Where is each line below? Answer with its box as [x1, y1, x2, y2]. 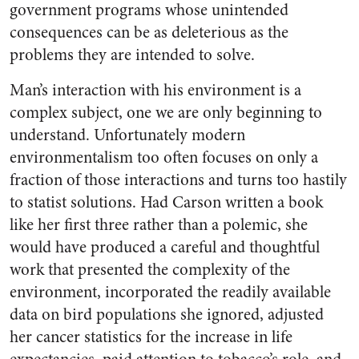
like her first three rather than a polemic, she [10, 213, 308, 236]
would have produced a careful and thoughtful [10, 236, 320, 259]
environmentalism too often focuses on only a [10, 146, 318, 169]
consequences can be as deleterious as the [10, 21, 288, 44]
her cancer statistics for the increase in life [10, 325, 292, 349]
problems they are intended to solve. [10, 43, 255, 67]
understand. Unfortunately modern [10, 123, 245, 147]
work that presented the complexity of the [10, 258, 290, 281]
